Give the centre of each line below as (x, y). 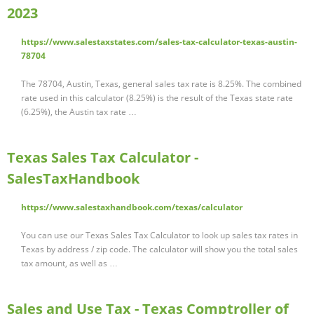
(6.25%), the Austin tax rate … (79, 112)
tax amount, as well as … (69, 264)
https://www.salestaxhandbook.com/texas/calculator (132, 207)
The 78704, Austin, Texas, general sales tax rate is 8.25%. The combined (161, 84)
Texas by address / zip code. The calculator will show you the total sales (159, 250)
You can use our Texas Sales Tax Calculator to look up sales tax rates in (159, 235)
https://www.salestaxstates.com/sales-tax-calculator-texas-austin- (159, 42)
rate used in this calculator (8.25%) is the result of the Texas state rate (157, 98)
